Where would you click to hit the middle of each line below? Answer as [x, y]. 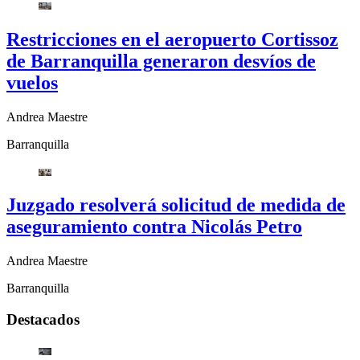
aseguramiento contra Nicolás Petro [154, 227]
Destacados [43, 320]
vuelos [32, 82]
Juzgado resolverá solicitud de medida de [176, 205]
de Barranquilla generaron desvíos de [161, 61]
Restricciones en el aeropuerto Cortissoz [172, 39]
